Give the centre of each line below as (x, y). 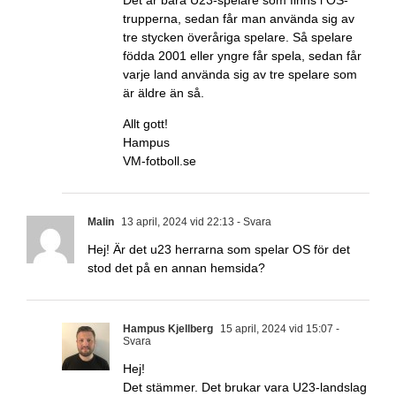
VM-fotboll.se (160, 161)
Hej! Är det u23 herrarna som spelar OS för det (219, 250)
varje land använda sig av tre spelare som (240, 75)
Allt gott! (145, 124)
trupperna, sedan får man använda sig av (239, 19)
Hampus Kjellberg (168, 329)
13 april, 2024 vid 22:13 (176, 222)
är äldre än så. (164, 93)
